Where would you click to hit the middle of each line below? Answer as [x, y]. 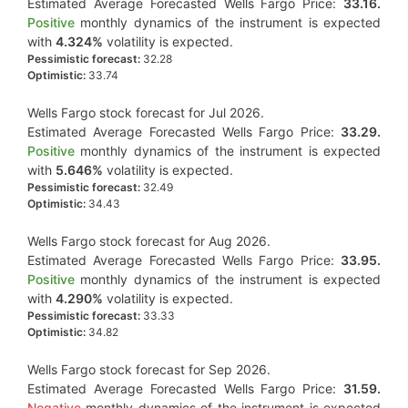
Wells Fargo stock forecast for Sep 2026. [149, 369]
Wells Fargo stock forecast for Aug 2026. [149, 241]
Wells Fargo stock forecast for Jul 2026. [146, 112]
